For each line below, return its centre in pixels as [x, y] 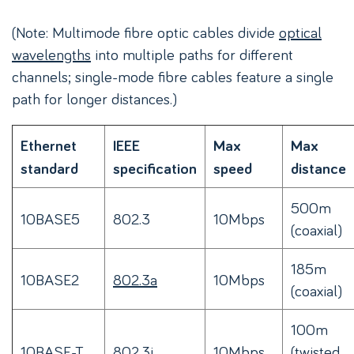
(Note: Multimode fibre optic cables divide [145, 32]
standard [49, 169]
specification [155, 169]
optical [300, 32]
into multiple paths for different [192, 54]
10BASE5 [50, 218]
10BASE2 [50, 279]
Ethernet [49, 146]
